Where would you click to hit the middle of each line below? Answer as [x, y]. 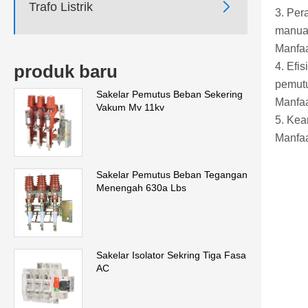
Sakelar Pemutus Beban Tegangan [172, 175]
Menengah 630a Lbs [141, 188]
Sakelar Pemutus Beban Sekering [169, 95]
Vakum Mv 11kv [130, 108]
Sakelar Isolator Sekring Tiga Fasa [171, 255]
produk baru [66, 72]
